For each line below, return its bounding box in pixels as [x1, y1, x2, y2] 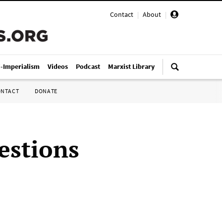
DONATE [35, 87, 57, 95]
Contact [110, 10, 133, 19]
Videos [48, 62, 68, 71]
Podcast [76, 62, 100, 71]
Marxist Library [108, 62, 155, 71]
